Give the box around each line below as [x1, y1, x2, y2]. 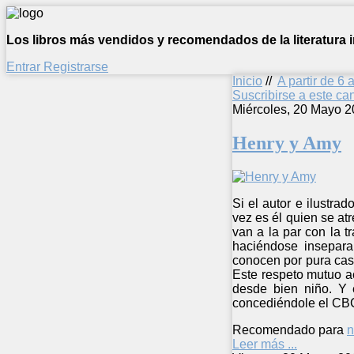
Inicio [232, 74, 262, 88]
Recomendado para [232, 322, 344, 337]
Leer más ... [232, 337, 297, 351]
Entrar [6, 60, 43, 73]
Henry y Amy [232, 132, 341, 153]
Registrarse [43, 60, 108, 73]
